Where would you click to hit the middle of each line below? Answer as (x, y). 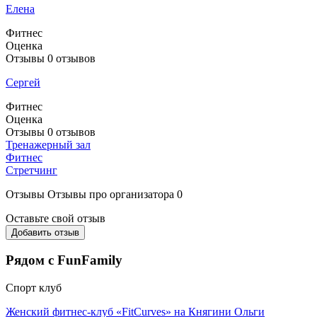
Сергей (23, 82)
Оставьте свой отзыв (56, 218)
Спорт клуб (34, 288)
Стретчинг (31, 170)
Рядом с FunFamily (64, 260)
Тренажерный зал (48, 144)
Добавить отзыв (45, 232)
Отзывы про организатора (111, 194)
